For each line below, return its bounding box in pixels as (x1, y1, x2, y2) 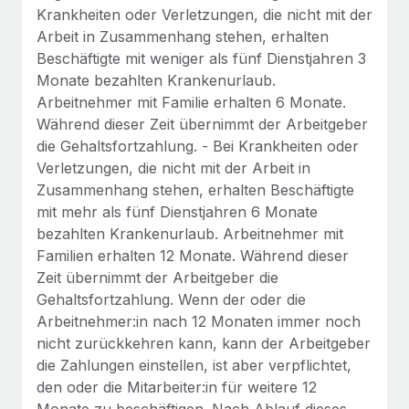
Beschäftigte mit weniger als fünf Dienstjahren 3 (37, 48, 366, 68)
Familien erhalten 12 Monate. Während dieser (37, 246, 349, 265)
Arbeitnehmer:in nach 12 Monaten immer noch (37, 311, 361, 330)
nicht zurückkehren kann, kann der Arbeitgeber (37, 333, 371, 352)
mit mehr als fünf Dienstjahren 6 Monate (37, 202, 318, 221)
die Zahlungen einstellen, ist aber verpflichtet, (37, 355, 351, 374)
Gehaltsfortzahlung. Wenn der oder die (37, 289, 306, 309)
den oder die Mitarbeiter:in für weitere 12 (37, 377, 317, 396)
